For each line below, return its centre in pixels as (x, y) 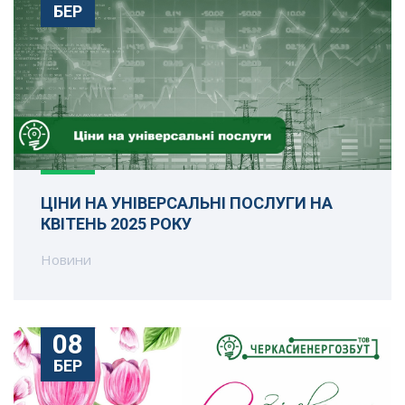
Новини (66, 260)
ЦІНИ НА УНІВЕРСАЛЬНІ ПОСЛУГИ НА (187, 203)
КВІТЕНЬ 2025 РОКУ (116, 224)
